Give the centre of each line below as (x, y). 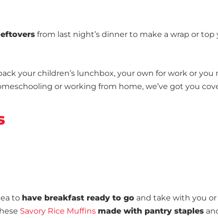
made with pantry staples (151, 211)
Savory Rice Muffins (58, 211)
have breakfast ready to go (78, 198)
